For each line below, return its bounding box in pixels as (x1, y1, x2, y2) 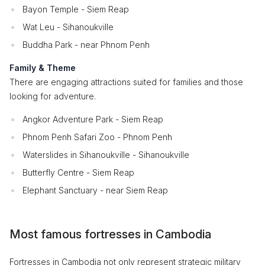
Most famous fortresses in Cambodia (9, 227, 211, 241)
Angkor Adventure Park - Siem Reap (22, 114, 163, 124)
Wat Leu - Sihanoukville (22, 22, 114, 32)
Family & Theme (9, 63, 76, 73)
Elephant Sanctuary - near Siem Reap (22, 185, 168, 195)
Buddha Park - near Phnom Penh (22, 40, 150, 50)
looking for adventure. (9, 91, 96, 101)
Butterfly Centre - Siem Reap (22, 167, 134, 177)
